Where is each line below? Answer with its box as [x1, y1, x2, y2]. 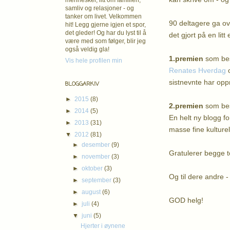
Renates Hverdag [169, 66, 226, 74]
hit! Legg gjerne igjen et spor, [65, 21, 146, 28]
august [82, 188, 103, 196]
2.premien [169, 101, 203, 110]
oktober [82, 165, 105, 172]
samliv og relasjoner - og [65, 5, 134, 12]
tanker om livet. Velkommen [65, 13, 142, 20]
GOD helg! [169, 196, 203, 204]
